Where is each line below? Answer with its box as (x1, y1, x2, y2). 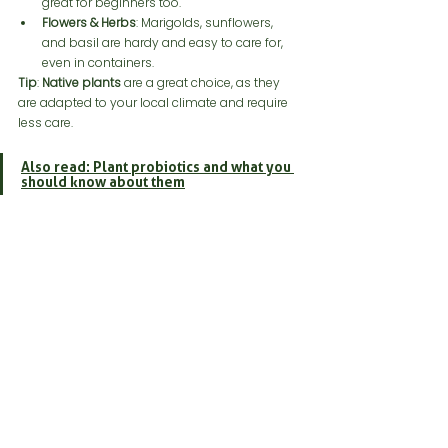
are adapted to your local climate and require (18, 93, 291, 111)
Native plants (42, 73, 121, 91)
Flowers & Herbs (42, 13, 136, 31)
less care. (18, 113, 73, 131)
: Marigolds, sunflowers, (136, 13, 276, 31)
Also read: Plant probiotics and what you (21, 157, 294, 175)
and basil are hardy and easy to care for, (42, 33, 286, 51)
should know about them (21, 172, 185, 190)
